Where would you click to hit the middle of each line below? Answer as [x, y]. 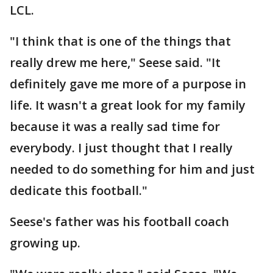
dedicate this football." [79, 190]
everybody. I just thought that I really [121, 148]
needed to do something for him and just [132, 169]
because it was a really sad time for [115, 126]
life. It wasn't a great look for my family [128, 105]
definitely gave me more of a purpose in [128, 84]
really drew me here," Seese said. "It [115, 62]
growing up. [45, 243]
